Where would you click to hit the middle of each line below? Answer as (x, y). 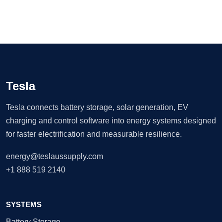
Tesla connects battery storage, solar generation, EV (97, 107)
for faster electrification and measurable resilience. (94, 134)
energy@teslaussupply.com (55, 156)
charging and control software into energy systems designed (111, 120)
